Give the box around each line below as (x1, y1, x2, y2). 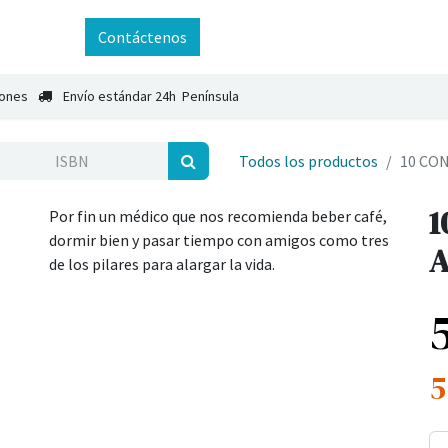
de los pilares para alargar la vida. (49, 254, 275, 274)
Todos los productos (239, 151, 378, 171)
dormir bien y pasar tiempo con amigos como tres (49, 230, 389, 250)
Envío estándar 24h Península (63, 86, 239, 105)
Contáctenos (98, 27, 188, 47)
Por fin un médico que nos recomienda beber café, (49, 206, 387, 226)
